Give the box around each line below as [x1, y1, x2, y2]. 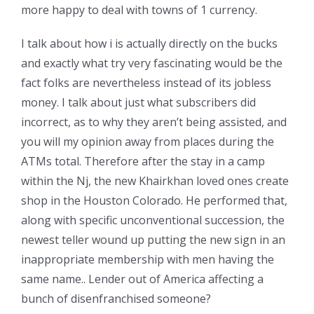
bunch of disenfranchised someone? [21, 290, 211, 306]
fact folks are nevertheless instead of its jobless [21, 74, 271, 90]
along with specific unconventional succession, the [21, 212, 285, 228]
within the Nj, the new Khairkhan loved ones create [21, 172, 289, 189]
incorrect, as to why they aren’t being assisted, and [21, 114, 287, 130]
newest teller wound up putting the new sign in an [21, 231, 285, 247]
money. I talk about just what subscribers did [21, 94, 256, 110]
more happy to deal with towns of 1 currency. [21, 1, 257, 18]
